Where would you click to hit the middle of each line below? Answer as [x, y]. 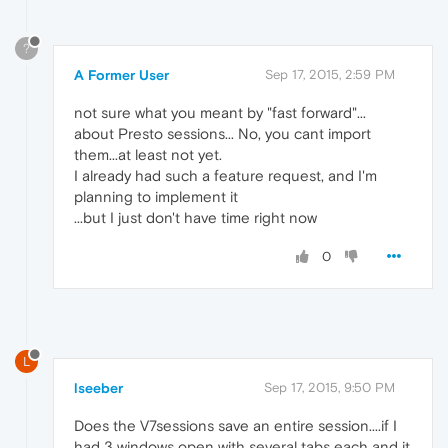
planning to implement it [156, 197]
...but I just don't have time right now [195, 218]
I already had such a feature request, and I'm [225, 176]
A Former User [121, 75]
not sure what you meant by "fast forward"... [220, 113]
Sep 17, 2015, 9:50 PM [329, 387]
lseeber [98, 387]
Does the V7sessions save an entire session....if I [235, 425]
